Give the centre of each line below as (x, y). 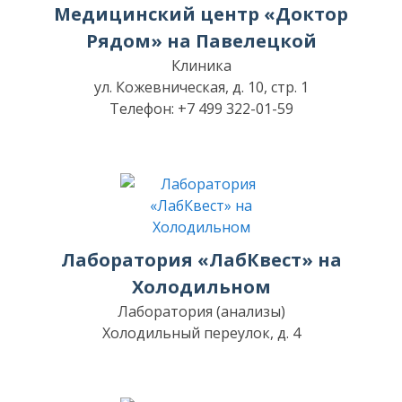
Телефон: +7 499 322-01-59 (201, 109)
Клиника (201, 66)
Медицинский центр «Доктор (201, 14)
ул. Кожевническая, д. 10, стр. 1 (201, 87)
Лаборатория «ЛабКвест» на (201, 260)
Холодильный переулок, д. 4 (201, 333)
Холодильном (201, 287)
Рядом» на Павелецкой (201, 41)
